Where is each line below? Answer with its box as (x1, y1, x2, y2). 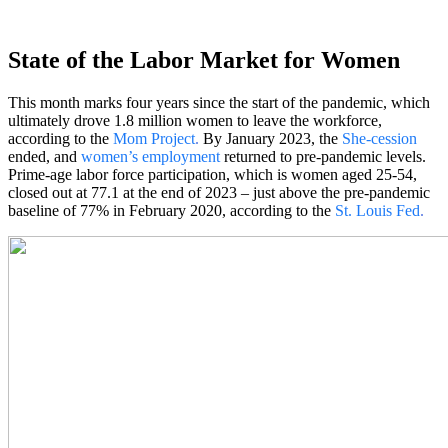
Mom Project (113, 129, 195, 147)
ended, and (8, 147, 81, 165)
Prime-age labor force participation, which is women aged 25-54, (8, 165, 417, 183)
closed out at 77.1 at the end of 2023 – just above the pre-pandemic (8, 183, 430, 201)
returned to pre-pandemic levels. (220, 147, 426, 165)
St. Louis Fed (335, 201, 420, 219)
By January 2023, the (199, 129, 342, 147)
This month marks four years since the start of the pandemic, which (8, 93, 430, 111)
